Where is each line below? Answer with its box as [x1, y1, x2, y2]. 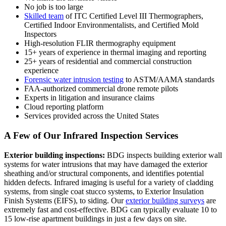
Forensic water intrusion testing [24, 75, 124, 84]
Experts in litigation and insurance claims [24, 93, 154, 102]
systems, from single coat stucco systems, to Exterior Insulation [4, 187, 204, 196]
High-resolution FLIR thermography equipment [24, 39, 176, 48]
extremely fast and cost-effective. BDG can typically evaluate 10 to [4, 205, 217, 214]
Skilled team [24, 12, 64, 21]
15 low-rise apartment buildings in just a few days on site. [4, 214, 187, 223]
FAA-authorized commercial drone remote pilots [24, 84, 178, 93]
